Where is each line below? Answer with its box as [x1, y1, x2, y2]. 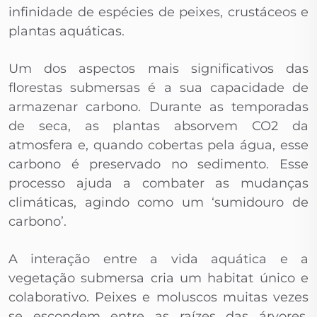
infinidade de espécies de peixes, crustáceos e [8, 4, 309, 21]
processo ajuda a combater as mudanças [8, 175, 309, 192]
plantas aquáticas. [8, 23, 125, 40]
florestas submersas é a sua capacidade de [8, 80, 309, 96]
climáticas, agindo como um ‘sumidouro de [8, 195, 309, 211]
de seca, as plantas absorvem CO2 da [8, 118, 309, 134]
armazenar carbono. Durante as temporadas [8, 99, 309, 115]
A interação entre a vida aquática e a [8, 251, 309, 267]
